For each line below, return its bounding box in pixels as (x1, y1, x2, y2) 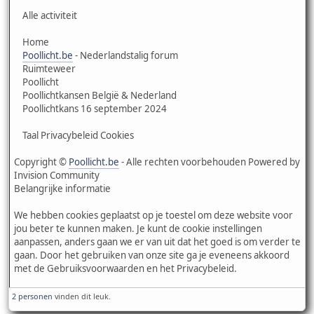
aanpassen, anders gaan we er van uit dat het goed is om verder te (14, 235, 301, 248)
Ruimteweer (14, 62, 76, 75)
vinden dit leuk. (53, 290, 111, 301)
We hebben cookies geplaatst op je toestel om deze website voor (14, 208, 293, 221)
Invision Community (14, 168, 100, 182)
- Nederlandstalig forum (73, 48, 178, 62)
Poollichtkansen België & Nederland (14, 88, 177, 102)
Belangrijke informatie (14, 182, 111, 195)
